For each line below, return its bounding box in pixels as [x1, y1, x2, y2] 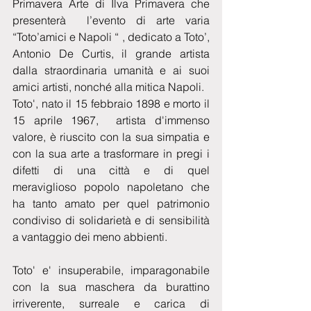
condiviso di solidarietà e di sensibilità [12, 212, 210, 227]
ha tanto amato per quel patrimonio [12, 196, 210, 210]
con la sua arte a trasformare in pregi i [12, 146, 210, 160]
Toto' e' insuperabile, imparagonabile [12, 262, 210, 277]
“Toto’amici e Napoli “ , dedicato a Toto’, [12, 29, 210, 44]
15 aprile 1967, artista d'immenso [12, 112, 210, 127]
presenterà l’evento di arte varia [12, 12, 210, 27]
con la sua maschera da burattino [12, 279, 210, 294]
